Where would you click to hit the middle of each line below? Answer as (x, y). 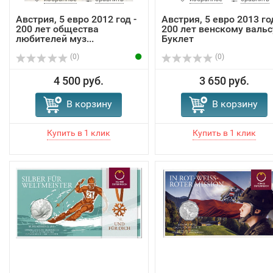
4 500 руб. (79, 81)
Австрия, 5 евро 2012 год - (76, 19)
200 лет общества (57, 29)
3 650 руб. (224, 81)
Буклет (177, 39)
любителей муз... (55, 39)
